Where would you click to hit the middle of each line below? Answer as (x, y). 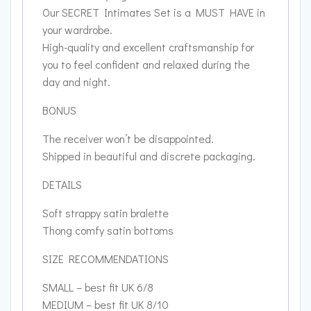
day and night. (76, 82)
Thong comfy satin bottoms (108, 230)
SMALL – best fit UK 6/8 (98, 287)
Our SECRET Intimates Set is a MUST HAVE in (154, 12)
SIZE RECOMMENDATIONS (106, 259)
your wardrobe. (77, 30)
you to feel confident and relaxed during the (146, 65)
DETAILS (62, 185)
